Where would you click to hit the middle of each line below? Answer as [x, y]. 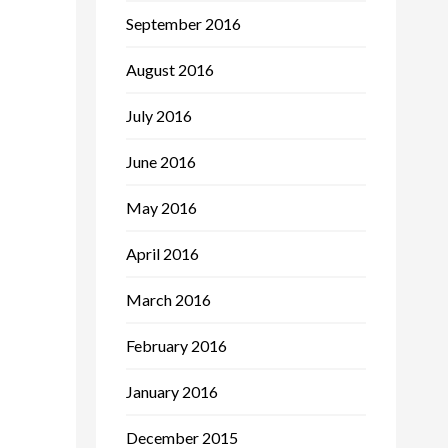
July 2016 [159, 115]
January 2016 [172, 391]
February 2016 [176, 345]
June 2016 [161, 161]
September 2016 [183, 23]
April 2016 [162, 253]
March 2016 [168, 299]
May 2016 [161, 207]
